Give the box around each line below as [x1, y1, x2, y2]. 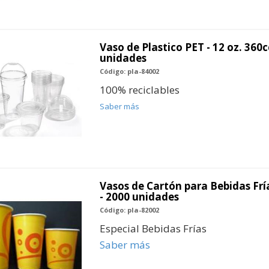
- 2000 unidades [99, 190, 179, 204]
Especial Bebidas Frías [99, 222, 207, 236]
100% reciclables [99, 83, 180, 97]
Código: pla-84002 [99, 67, 159, 76]
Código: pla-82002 [99, 205, 159, 215]
